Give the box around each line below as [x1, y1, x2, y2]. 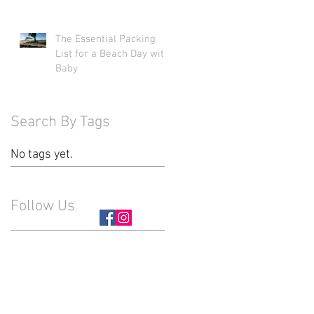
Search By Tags [11, 113, 110, 132]
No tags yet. [11, 147, 73, 162]
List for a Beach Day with [55, 48, 170, 60]
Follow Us [11, 197, 75, 216]
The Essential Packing [55, 33, 156, 46]
